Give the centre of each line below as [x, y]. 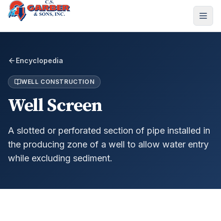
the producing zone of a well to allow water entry [108, 144]
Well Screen [55, 106]
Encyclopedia [39, 60]
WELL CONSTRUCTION [58, 82]
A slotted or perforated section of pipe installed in [109, 130]
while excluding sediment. [60, 158]
